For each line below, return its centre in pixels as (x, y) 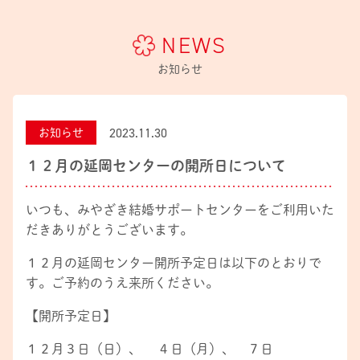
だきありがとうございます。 (109, 230)
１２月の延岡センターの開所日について (156, 166)
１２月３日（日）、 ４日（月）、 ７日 (149, 349)
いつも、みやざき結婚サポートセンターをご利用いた (180, 210)
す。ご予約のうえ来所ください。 (122, 283)
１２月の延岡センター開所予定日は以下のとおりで (174, 263)
